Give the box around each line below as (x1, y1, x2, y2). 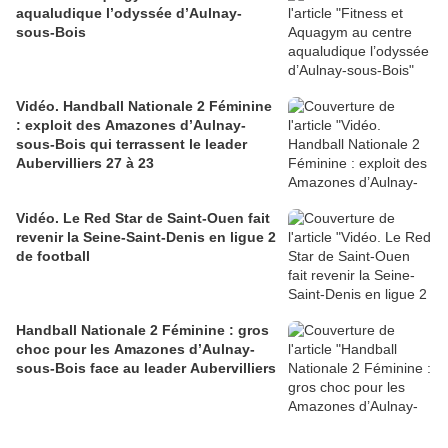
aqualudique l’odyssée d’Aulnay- (16, 5, 242, 22)
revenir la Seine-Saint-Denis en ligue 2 (16, 229, 276, 246)
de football (16, 248, 90, 265)
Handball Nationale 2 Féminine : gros (16, 322, 269, 339)
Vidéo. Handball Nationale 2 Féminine (16, 98, 272, 115)
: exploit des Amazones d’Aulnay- (16, 117, 246, 134)
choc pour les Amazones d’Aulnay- (16, 341, 255, 358)
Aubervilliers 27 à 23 (16, 155, 154, 172)
